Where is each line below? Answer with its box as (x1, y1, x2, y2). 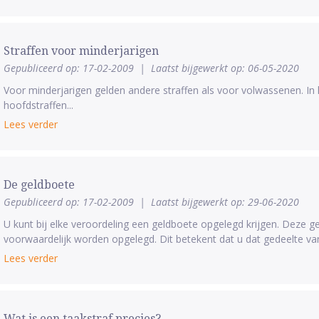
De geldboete (3, 178, 75, 192)
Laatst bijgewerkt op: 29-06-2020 (150, 195, 299, 209)
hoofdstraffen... (3, 98, 73, 112)
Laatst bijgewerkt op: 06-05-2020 (150, 61, 299, 75)
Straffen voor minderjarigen (3, 44, 159, 58)
